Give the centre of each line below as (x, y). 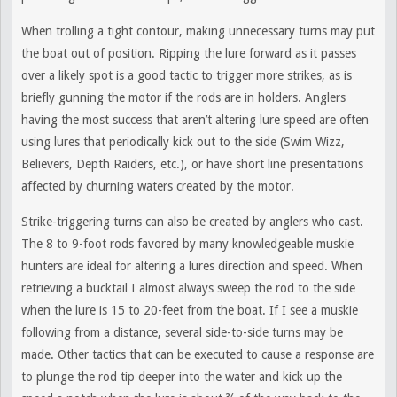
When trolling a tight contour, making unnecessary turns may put (198, 31)
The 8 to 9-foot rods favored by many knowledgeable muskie (187, 244)
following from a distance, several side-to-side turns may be (182, 332)
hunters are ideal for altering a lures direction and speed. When (192, 266)
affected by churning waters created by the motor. (158, 186)
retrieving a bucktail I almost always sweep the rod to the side (188, 288)
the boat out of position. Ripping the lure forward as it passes (189, 53)
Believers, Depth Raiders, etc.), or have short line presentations (192, 164)
